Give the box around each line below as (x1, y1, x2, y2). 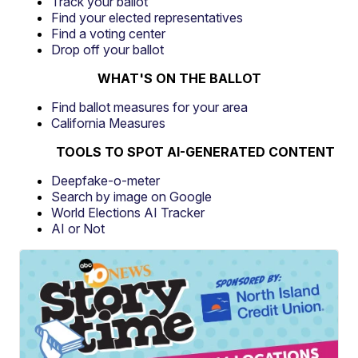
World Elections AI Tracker (51, 204, 205, 221)
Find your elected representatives (51, 9, 244, 26)
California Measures (51, 114, 166, 131)
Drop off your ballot (51, 41, 165, 58)
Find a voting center (51, 25, 166, 42)
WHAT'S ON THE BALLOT (97, 70, 261, 86)
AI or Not (51, 220, 105, 237)
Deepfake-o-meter (51, 172, 161, 189)
